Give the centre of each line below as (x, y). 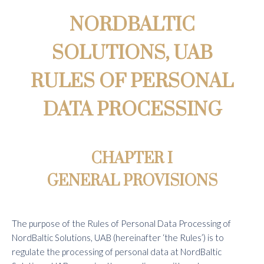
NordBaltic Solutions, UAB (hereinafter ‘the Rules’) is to (118, 237)
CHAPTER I (132, 159)
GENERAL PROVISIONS (132, 181)
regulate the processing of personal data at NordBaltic (117, 252)
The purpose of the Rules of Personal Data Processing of (121, 223)
